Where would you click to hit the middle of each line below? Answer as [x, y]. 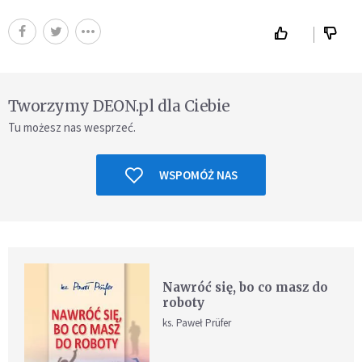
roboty [184, 303]
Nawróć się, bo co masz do [246, 288]
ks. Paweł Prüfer [197, 323]
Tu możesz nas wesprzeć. [72, 128]
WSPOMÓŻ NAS [198, 175]
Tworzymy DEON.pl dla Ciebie [119, 106]
